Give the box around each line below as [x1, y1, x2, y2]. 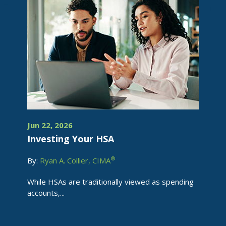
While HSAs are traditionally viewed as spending [27, 177, 194, 187]
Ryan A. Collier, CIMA [40, 155, 110, 165]
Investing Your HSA [27, 133, 114, 145]
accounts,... [27, 188, 65, 198]
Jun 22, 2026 [27, 120, 73, 130]
